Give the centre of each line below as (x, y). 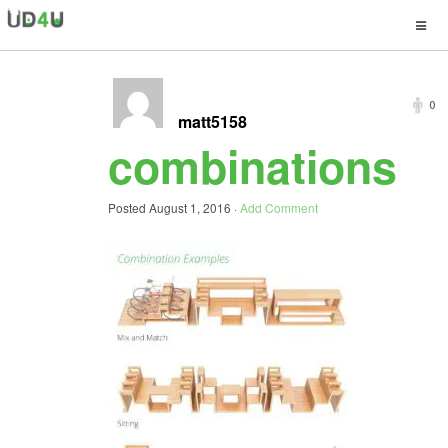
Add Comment (279, 207)
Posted (128, 207)
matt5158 (212, 121)
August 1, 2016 (190, 207)
